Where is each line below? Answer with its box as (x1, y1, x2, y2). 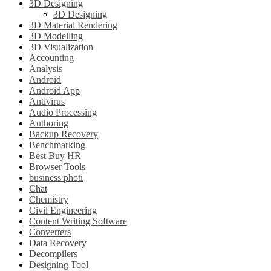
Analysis (29, 64, 62, 74)
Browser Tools (29, 162, 85, 172)
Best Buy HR (29, 151, 81, 162)
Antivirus (29, 96, 65, 107)
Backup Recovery (29, 129, 98, 140)
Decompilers (29, 249, 77, 260)
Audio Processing (29, 107, 97, 118)
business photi (29, 172, 83, 183)
